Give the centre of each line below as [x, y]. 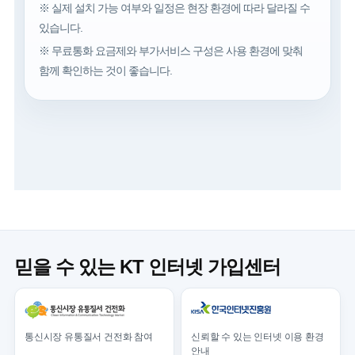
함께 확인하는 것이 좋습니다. [106, 71]
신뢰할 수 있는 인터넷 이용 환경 [258, 337]
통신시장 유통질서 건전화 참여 [88, 337]
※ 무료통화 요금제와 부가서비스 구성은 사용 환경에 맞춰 [171, 51]
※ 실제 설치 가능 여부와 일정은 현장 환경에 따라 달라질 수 [175, 8]
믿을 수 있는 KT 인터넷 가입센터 [147, 267]
